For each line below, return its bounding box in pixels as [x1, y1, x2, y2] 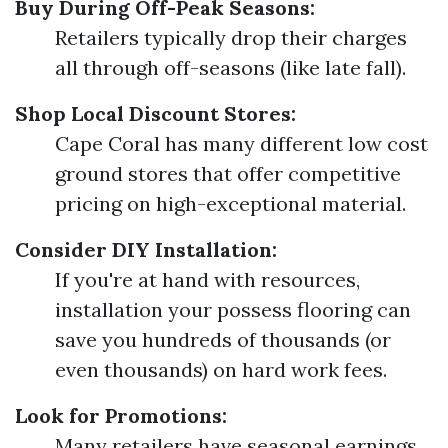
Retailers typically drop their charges [55, 25, 407, 50]
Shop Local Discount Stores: [15, 101, 296, 126]
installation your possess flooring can [55, 297, 411, 322]
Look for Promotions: [15, 403, 227, 428]
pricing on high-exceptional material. [55, 191, 406, 216]
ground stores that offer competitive [55, 161, 401, 186]
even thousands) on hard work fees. [55, 357, 387, 382]
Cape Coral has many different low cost [55, 131, 428, 156]
